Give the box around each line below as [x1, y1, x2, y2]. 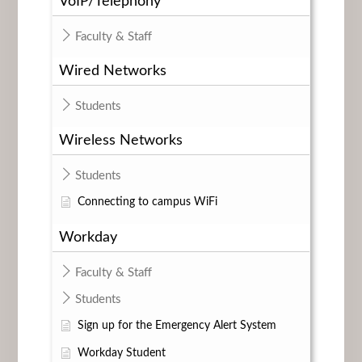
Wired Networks [58, 62, 166, 78]
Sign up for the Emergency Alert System [77, 319, 276, 331]
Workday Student [77, 347, 166, 359]
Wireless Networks [58, 132, 183, 148]
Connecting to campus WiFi [77, 196, 217, 208]
